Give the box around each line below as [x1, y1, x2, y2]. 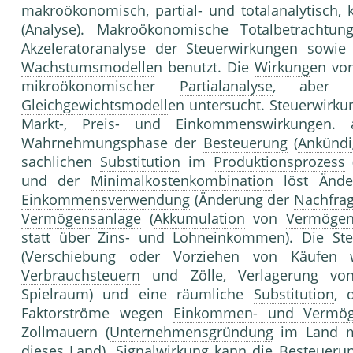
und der [21, 171, 91, 191]
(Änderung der [190, 190, 294, 210]
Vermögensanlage [21, 209, 141, 229]
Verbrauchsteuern [21, 266, 140, 285]
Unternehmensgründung [109, 322, 273, 342]
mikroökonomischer [21, 76, 180, 96]
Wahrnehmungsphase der [21, 133, 203, 153]
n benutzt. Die [154, 58, 255, 77]
